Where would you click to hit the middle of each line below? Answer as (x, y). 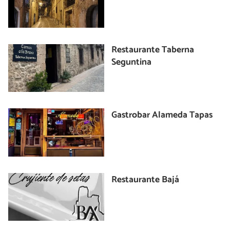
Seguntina (132, 62)
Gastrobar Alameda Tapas (162, 116)
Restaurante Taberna (153, 50)
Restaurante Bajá (146, 180)
